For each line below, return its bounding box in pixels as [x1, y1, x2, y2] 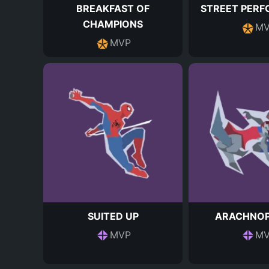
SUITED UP [87, 210, 139, 222]
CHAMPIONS [83, 18, 143, 30]
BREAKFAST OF [76, 2, 150, 14]
